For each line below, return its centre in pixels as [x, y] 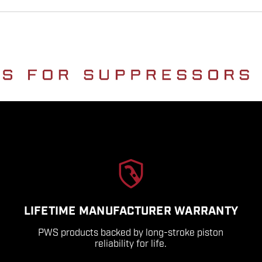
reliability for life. [131, 244]
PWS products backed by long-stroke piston [131, 232]
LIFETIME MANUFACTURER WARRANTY [131, 211]
